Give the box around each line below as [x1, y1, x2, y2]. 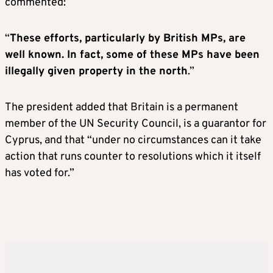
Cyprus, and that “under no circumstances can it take [5, 133, 261, 147]
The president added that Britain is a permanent [5, 100, 238, 115]
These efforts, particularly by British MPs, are [10, 31, 246, 46]
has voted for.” [5, 166, 74, 180]
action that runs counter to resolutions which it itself [5, 149, 261, 164]
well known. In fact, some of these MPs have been [5, 48, 260, 62]
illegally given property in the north [5, 64, 188, 79]
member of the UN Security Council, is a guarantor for [5, 116, 266, 131]
